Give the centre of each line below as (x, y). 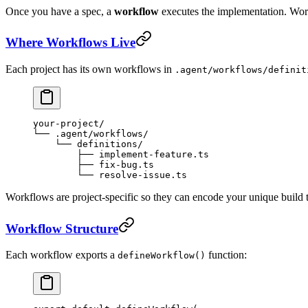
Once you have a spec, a (60, 11)
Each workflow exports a (62, 255)
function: (226, 255)
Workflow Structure (62, 228)
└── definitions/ (88, 144)
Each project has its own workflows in (90, 69)
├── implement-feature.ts (121, 154)
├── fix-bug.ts (93, 165)
